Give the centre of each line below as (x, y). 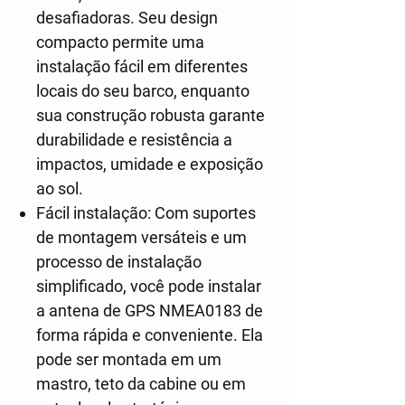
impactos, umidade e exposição (150, 164)
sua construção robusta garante (151, 115)
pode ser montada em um (129, 359)
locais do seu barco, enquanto (143, 91)
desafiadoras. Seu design (127, 18)
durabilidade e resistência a (134, 140)
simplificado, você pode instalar (149, 286)
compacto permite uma (120, 42)
